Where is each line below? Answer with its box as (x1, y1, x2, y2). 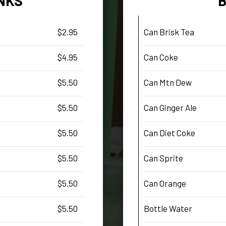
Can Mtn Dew (144, 77, 192, 87)
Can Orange (144, 178, 186, 188)
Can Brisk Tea (144, 26, 194, 37)
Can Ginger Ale (144, 102, 197, 112)
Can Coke (144, 51, 178, 62)
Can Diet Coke (144, 127, 195, 138)
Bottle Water (144, 203, 192, 213)
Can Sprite (144, 152, 183, 163)
